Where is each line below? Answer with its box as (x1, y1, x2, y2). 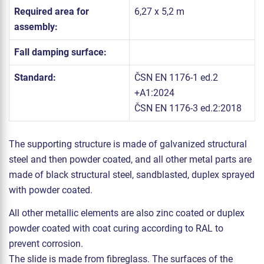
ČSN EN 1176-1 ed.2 (134, 72, 218, 84)
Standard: (14, 72, 56, 84)
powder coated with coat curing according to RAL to (9, 223, 223, 235)
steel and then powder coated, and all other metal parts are (9, 154, 252, 166)
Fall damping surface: (14, 47, 107, 58)
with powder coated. (9, 184, 93, 196)
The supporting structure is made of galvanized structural (9, 138, 247, 150)
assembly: (14, 21, 58, 33)
